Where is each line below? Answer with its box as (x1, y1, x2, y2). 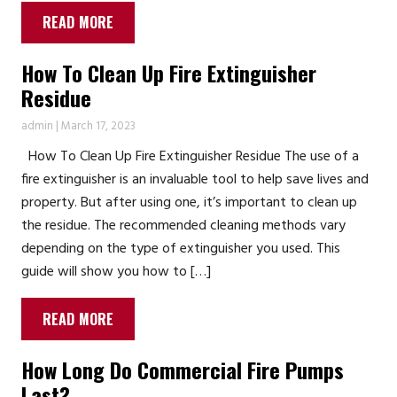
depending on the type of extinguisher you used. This (21, 237, 340, 261)
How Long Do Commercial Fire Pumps (21, 354, 344, 386)
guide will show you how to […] (21, 261, 211, 284)
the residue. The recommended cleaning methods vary (21, 214, 346, 238)
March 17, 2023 (61, 117, 136, 136)
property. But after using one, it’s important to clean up (21, 191, 357, 215)
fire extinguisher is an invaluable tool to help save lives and (21, 168, 369, 192)
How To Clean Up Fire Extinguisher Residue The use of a (21, 145, 359, 169)
